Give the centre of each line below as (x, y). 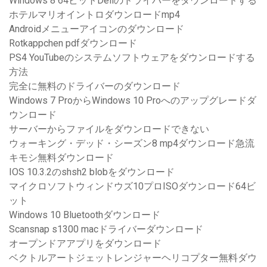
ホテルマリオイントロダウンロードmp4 (94, 15)
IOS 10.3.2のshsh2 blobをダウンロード (92, 172)
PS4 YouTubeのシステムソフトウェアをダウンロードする (132, 58)
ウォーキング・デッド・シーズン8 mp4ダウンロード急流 (132, 144)
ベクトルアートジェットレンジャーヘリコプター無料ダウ (133, 258)
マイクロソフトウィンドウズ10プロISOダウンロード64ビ (132, 187)
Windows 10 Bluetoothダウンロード (85, 215)
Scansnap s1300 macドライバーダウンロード (106, 229)
